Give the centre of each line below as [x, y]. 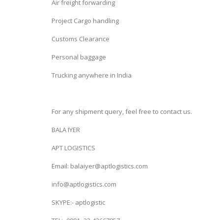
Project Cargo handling [85, 20]
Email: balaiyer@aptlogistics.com [100, 166]
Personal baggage [79, 57]
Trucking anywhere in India [92, 75]
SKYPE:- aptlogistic [78, 202]
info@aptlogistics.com [84, 184]
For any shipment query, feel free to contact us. [122, 111]
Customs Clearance [81, 39]
